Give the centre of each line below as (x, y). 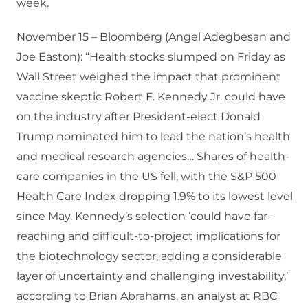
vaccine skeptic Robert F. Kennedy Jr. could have (151, 97)
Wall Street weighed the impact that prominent (149, 77)
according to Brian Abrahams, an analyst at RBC (147, 296)
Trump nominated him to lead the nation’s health (153, 137)
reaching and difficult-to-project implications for (148, 236)
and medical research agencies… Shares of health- (153, 157)
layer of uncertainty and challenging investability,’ (152, 276)
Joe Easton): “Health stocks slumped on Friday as (151, 57)
